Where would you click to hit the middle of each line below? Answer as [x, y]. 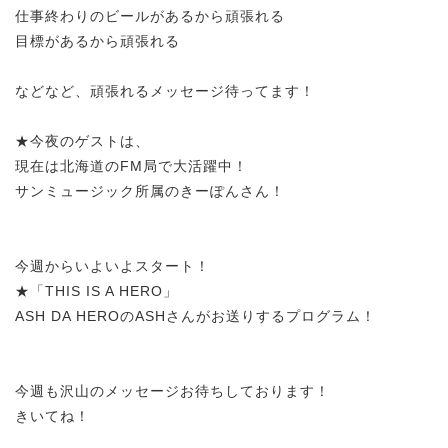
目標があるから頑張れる [97, 40]
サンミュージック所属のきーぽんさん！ [150, 190]
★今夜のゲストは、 [82, 140]
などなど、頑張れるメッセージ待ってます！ [165, 90]
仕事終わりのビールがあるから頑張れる [150, 15]
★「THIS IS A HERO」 [96, 290]
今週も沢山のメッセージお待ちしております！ [172, 390]
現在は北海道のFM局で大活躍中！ [131, 165]
